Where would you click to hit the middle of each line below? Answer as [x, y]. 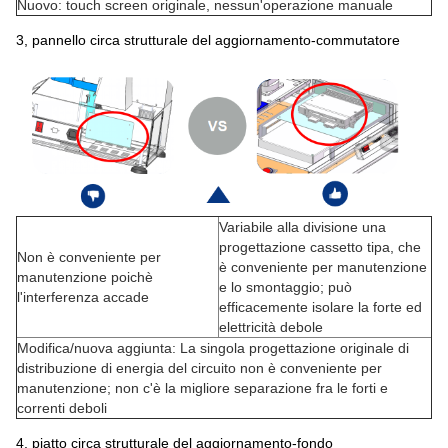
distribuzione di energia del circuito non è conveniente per [199, 368]
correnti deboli [62, 408]
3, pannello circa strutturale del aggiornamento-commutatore [208, 39]
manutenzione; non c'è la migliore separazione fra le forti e [202, 388]
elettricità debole [271, 327]
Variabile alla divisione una [302, 227]
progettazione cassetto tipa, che [320, 247]
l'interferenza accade [83, 297]
